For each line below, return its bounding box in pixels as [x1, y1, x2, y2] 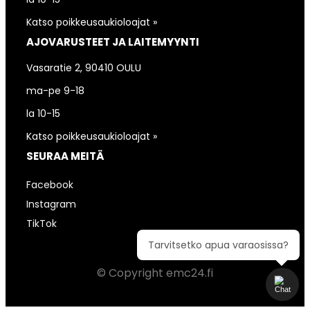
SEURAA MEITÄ [26, 149, 104, 163]
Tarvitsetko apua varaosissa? [148, 238, 289, 252]
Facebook [26, 178, 73, 192]
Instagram [26, 197, 76, 211]
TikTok [26, 217, 57, 230]
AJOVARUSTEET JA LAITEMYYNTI [26, 35, 199, 49]
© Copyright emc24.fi [97, 265, 213, 281]
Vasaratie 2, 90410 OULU [26, 61, 141, 75]
